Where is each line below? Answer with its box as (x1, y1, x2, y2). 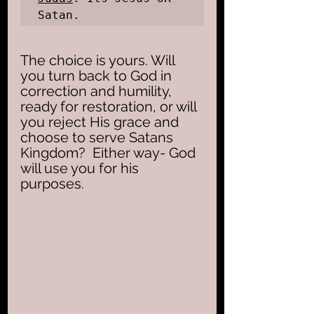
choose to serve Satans (20, 128, 177, 146)
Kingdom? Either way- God (20, 144, 199, 161)
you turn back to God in (20, 67, 175, 84)
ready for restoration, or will (20, 97, 200, 115)
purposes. (20, 175, 88, 192)
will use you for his (20, 159, 142, 177)
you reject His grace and (20, 113, 182, 130)
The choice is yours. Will (20, 51, 178, 69)
